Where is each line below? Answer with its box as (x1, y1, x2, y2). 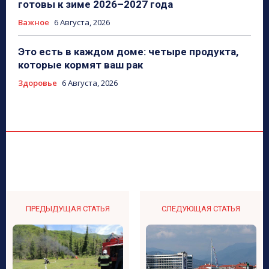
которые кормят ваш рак (18, 59, 143, 71)
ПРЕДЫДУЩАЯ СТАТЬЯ (26, 204, 110, 214)
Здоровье (18, 77, 57, 89)
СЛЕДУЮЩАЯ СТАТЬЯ (162, 204, 241, 214)
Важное (18, 17, 49, 28)
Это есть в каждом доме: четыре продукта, (18, 46, 238, 58)
